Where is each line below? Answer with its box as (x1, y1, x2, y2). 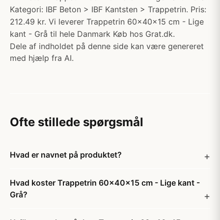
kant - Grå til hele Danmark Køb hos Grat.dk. (10, 29, 175, 39)
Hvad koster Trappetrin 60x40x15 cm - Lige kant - (10, 178, 200, 188)
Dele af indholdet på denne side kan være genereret (10, 41, 204, 51)
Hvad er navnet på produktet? (10, 150, 122, 160)
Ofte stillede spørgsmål (10, 115, 143, 129)
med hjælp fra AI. (10, 53, 74, 63)
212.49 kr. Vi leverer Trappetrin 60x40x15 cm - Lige (10, 17, 204, 27)
